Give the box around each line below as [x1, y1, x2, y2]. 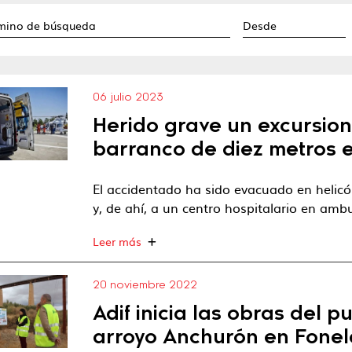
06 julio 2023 [93, 93, 164, 104]
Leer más [93, 233, 142, 249]
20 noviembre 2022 [93, 280, 198, 291]
